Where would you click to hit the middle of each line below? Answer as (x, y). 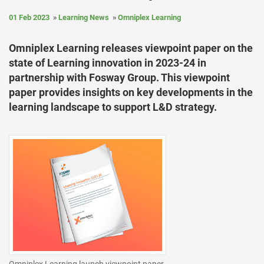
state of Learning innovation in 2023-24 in (108, 63)
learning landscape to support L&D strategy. (113, 107)
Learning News (84, 17)
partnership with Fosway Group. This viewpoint (119, 77)
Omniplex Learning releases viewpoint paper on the (131, 48)
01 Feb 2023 (29, 17)
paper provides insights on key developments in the (131, 92)
